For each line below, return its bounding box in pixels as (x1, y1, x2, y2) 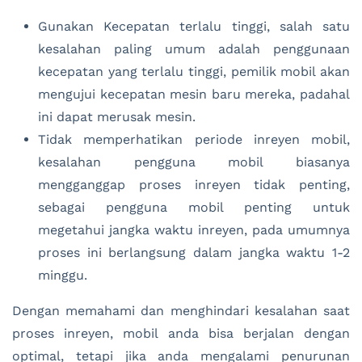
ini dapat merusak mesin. (38, 108, 196, 124)
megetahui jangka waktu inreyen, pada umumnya (38, 221, 350, 238)
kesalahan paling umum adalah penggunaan (38, 40, 350, 57)
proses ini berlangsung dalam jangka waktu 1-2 (38, 244, 350, 260)
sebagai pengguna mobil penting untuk (38, 199, 350, 215)
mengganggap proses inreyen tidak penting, (38, 176, 350, 192)
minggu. (38, 267, 87, 283)
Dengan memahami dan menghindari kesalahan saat (12, 302, 350, 318)
